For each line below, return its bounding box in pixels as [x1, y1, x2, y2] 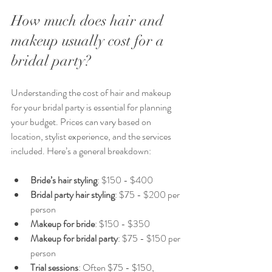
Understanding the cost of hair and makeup [11, 85, 173, 100]
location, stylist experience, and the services [11, 129, 173, 143]
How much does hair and [11, 11, 167, 30]
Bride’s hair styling [30, 172, 97, 187]
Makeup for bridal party [30, 231, 118, 245]
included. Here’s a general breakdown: [11, 143, 151, 158]
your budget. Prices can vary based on [11, 114, 153, 129]
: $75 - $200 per [115, 187, 182, 202]
